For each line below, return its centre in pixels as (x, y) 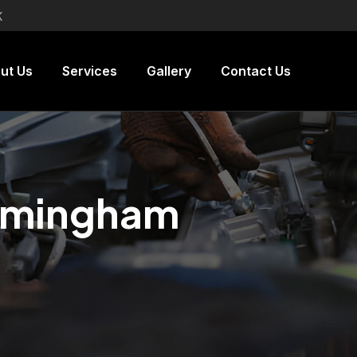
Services (90, 71)
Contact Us (256, 71)
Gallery (169, 71)
